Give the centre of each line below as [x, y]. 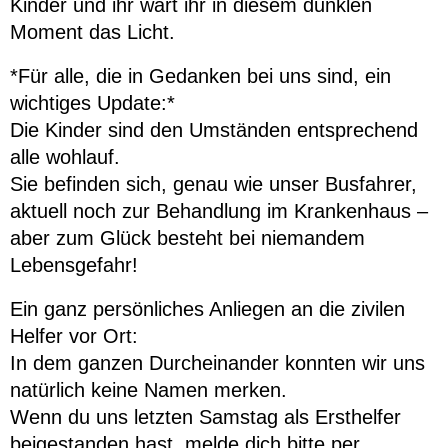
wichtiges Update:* [92, 102]
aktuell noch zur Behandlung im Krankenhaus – [219, 210]
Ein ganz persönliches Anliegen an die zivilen [207, 308]
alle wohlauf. [65, 156]
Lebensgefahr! [74, 264]
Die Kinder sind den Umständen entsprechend [214, 129]
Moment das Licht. [92, 31]
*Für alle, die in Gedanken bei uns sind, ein [200, 75]
